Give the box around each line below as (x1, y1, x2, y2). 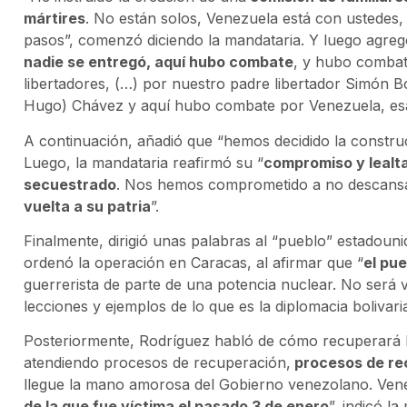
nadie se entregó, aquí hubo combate (24, 53, 293, 72)
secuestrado (24, 174, 116, 194)
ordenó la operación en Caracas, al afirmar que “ (24, 253, 363, 272)
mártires (24, 9, 85, 28)
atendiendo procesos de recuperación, (24, 353, 291, 372)
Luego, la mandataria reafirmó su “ (24, 153, 263, 172)
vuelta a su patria (24, 196, 151, 215)
